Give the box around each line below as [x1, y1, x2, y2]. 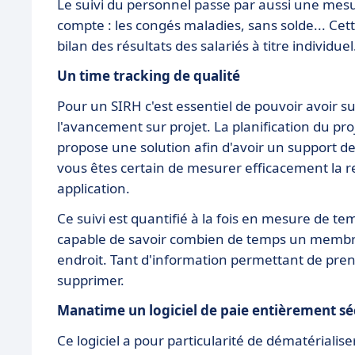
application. [57, 178, 133, 197]
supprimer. [57, 270, 128, 289]
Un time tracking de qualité [57, 66, 240, 85]
